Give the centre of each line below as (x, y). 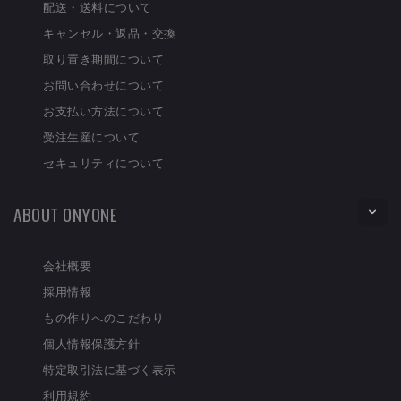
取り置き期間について (103, 59)
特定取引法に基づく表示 (110, 369)
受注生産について (91, 137)
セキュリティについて (103, 162)
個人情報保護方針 (91, 343)
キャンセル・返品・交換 (110, 33)
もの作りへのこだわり (103, 317)
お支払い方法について (103, 111)
